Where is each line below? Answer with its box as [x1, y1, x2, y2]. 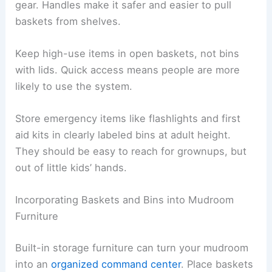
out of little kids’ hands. [15, 161, 127, 174]
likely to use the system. [15, 80, 133, 92]
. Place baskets [181, 257, 254, 270]
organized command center [51, 257, 182, 270]
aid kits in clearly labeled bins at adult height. [15, 129, 231, 141]
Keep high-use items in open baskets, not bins [15, 47, 240, 59]
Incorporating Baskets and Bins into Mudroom [15, 194, 234, 206]
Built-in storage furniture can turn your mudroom [15, 241, 249, 254]
